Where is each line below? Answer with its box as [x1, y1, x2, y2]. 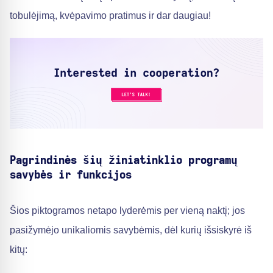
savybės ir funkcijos [10, 169, 132, 181]
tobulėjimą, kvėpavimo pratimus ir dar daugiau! [10, 10, 211, 21]
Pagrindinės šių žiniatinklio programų [10, 155, 238, 166]
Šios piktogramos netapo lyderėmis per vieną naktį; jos [10, 205, 245, 216]
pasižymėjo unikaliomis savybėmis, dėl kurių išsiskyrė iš [10, 224, 252, 235]
